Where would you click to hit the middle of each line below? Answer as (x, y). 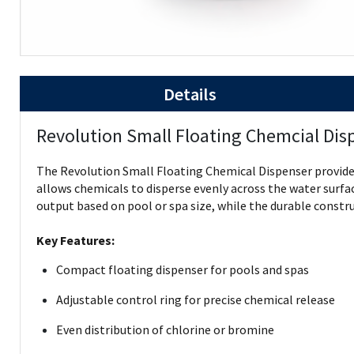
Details (190, 94)
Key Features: (75, 240)
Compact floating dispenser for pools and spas (183, 269)
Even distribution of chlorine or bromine (165, 330)
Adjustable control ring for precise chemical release (196, 299)
